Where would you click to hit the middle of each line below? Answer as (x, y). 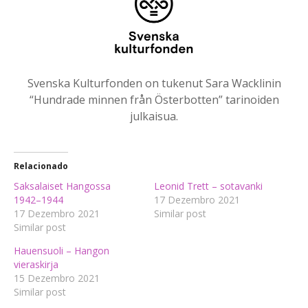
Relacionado (41, 166)
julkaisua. (154, 117)
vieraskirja (36, 265)
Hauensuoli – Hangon (62, 251)
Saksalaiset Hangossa (62, 186)
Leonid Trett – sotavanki (208, 186)
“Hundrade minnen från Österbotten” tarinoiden (154, 100)
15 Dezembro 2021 (57, 278)
